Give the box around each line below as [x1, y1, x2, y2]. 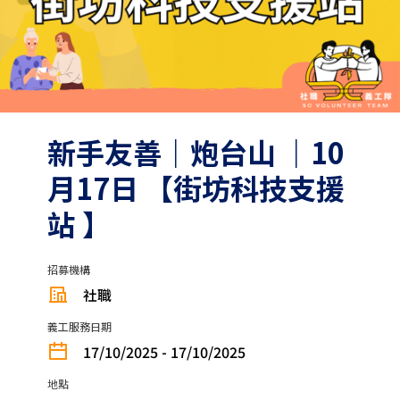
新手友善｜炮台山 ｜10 [46, 131, 345, 173]
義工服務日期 [46, 319, 112, 335]
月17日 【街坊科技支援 [46, 167, 345, 209]
